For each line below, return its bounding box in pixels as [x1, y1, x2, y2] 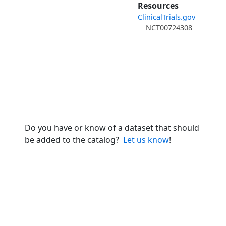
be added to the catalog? [25, 134, 122, 146]
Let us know [123, 134, 169, 146]
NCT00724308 [145, 23, 192, 33]
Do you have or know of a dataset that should [25, 122, 200, 134]
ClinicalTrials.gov [138, 12, 196, 22]
